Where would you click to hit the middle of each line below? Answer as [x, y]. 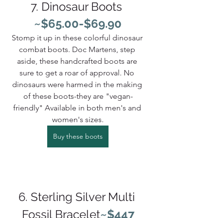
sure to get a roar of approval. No [78, 73]
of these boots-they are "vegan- [78, 96]
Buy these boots [78, 136]
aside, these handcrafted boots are [78, 61]
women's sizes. [78, 120]
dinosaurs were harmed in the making [78, 85]
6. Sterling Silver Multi [78, 197]
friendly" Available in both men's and [78, 108]
